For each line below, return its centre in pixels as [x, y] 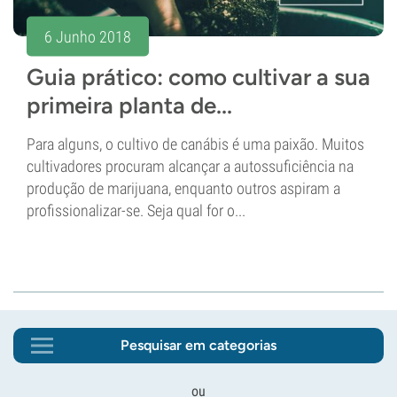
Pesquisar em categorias [198, 346]
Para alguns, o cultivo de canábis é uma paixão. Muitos [195, 144]
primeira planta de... [129, 106]
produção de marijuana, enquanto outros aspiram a [183, 189]
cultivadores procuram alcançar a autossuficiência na [190, 167]
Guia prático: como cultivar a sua [198, 78]
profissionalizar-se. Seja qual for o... [136, 211]
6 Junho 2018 [88, 36]
